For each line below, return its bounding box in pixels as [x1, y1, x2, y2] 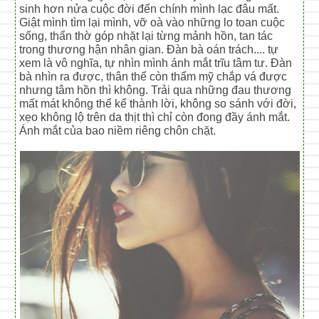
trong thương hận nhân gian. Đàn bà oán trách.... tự [19, 43, 279, 56]
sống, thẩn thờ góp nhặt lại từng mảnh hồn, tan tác [19, 29, 273, 42]
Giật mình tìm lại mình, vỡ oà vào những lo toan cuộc [19, 16, 286, 28]
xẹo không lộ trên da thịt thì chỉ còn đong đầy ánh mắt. [19, 110, 291, 123]
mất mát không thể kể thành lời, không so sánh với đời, [19, 97, 297, 110]
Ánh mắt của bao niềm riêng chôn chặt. [19, 124, 216, 137]
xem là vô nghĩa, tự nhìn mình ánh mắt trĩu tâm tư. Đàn [19, 56, 293, 69]
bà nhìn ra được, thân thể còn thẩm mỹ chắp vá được [19, 70, 288, 83]
